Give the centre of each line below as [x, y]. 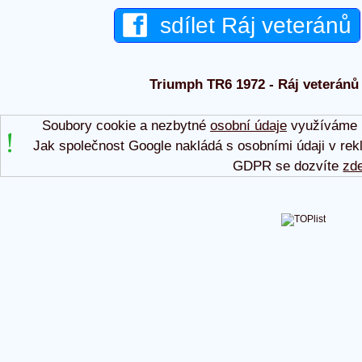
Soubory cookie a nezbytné [126, 125]
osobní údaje [248, 125]
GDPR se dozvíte [288, 166]
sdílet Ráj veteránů [249, 25]
